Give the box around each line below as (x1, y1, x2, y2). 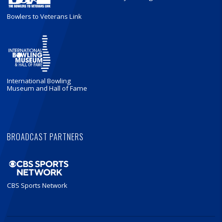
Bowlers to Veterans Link (7, 12, 82, 21)
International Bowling (7, 76, 71, 86)
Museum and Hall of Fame (7, 84, 87, 93)
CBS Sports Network (7, 180, 67, 190)
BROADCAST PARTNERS (7, 130, 84, 143)
